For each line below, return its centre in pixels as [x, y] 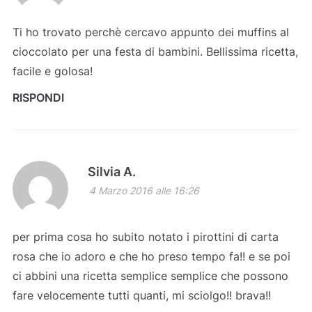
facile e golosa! [52, 71]
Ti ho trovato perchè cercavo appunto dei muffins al [150, 32]
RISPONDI [38, 98]
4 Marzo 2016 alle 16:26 [144, 191]
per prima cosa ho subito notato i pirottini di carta [145, 237]
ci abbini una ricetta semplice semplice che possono [150, 276]
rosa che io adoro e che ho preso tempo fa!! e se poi [151, 257]
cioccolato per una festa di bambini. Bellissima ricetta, [155, 52]
